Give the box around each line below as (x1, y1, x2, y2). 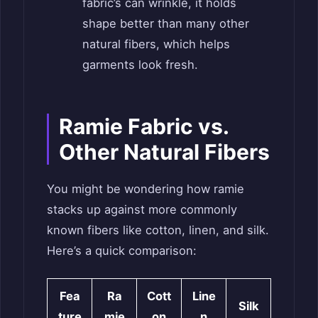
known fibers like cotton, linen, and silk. (47, 222, 269, 237)
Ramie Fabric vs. (59, 113, 229, 139)
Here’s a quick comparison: (47, 243, 197, 258)
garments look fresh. (82, 57, 198, 72)
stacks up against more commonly (47, 202, 237, 216)
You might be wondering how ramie (47, 181, 244, 196)
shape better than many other (82, 16, 249, 31)
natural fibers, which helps (82, 36, 230, 51)
